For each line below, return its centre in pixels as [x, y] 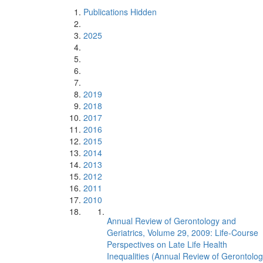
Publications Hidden [120, 12]
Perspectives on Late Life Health [167, 244]
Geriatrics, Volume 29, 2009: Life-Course [183, 232]
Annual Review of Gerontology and [171, 221]
